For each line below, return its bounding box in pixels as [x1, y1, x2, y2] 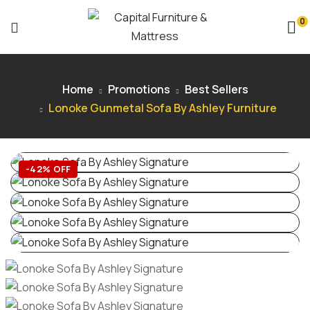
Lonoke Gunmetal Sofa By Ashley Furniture [48, 100, 277, 116]
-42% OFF [26, 163, 71, 175]
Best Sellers [184, 82, 248, 97]
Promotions [107, 82, 170, 97]
